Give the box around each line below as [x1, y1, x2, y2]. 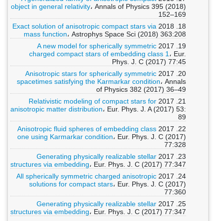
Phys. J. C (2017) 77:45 [112, 58, 186, 66]
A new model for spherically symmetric [37, 42, 156, 50]
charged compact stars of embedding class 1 [29, 50, 169, 58]
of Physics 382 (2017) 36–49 [96, 85, 186, 93]
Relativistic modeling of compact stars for [29, 97, 156, 105]
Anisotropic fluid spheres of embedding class [17, 125, 156, 133]
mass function [24, 30, 67, 38]
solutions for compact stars [29, 180, 113, 188]
